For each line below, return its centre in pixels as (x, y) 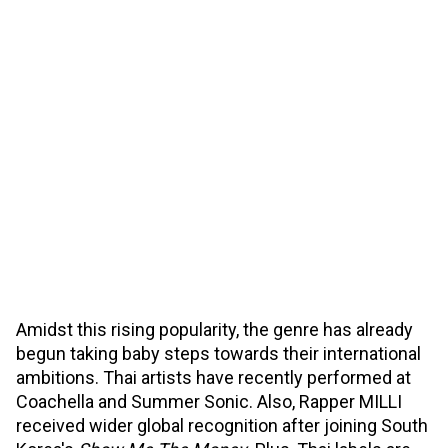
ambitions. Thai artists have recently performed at (213, 377)
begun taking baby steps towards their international (218, 353)
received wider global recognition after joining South (222, 425)
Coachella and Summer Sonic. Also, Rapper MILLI (209, 401)
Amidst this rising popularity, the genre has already (214, 329)
